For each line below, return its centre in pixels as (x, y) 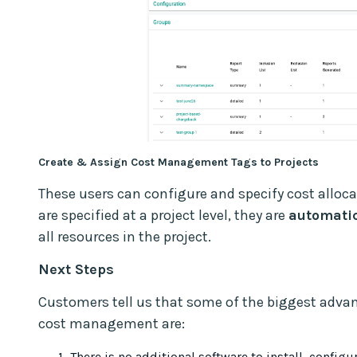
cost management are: (112, 323)
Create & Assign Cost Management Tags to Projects (178, 162)
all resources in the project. (125, 236)
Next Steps (76, 269)
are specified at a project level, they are (163, 215)
